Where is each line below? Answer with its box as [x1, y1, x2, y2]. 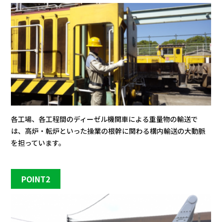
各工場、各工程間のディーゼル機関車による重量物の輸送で [11, 113, 198, 124]
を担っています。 [11, 137, 66, 148]
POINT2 [21, 173, 51, 185]
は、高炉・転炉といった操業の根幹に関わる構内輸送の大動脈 [11, 125, 206, 136]
